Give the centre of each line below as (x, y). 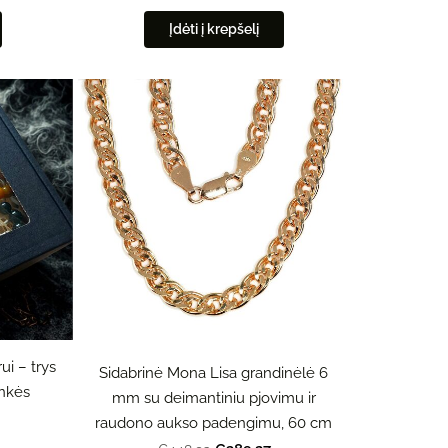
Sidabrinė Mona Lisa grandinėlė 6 (214, 373)
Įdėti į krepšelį (213, 29)
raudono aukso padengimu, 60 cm (214, 423)
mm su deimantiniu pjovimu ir (213, 398)
